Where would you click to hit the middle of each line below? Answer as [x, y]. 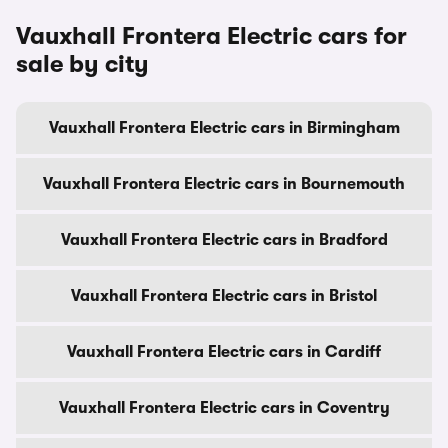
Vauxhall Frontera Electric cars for [211, 36]
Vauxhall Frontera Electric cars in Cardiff [224, 352]
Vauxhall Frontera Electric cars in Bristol [224, 296]
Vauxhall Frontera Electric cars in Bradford [224, 240]
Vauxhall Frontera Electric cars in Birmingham [224, 128]
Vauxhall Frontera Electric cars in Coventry [224, 408]
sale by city [82, 64]
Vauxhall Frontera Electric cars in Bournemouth [224, 184]
